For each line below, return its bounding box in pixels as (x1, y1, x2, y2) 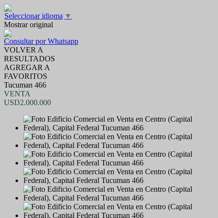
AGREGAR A (4, 63, 50, 72)
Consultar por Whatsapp (4, 37, 78, 45)
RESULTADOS (4, 54, 55, 63)
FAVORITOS (4, 72, 47, 80)
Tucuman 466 (4, 81, 46, 89)
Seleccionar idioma (4, 12, 63, 20)
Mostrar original (4, 20, 53, 29)
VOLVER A (4, 46, 43, 54)
